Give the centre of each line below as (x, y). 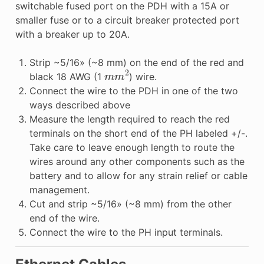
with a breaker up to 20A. (72, 34)
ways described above (80, 105)
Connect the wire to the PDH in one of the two (133, 90)
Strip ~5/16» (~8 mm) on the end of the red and (136, 62)
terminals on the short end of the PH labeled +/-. (138, 133)
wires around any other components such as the (137, 161)
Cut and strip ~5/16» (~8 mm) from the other (130, 204)
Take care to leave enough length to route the (132, 147)
